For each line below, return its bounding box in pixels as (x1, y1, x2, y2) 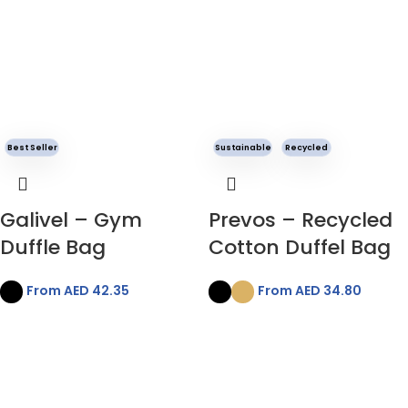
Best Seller (6, 142, 57, 154)
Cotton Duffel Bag (209, 233, 391, 262)
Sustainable (214, 142, 271, 154)
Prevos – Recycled (209, 206, 393, 235)
